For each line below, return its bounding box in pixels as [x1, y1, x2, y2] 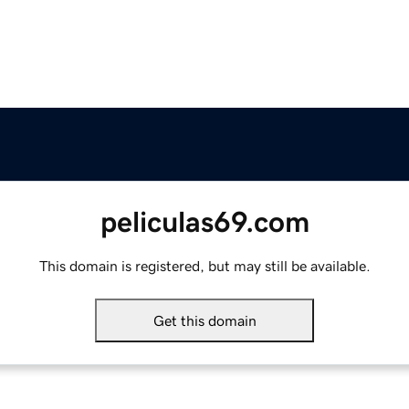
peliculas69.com [100, 207, 309, 237]
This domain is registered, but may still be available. [38, 258, 371, 274]
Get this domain [152, 313, 257, 329]
